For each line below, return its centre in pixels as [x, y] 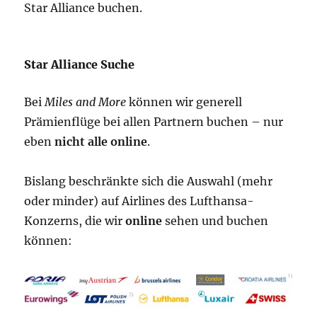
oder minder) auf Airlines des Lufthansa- [139, 201]
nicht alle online [101, 142]
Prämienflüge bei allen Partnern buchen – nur [154, 122]
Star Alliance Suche [80, 65]
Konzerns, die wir [75, 221]
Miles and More [86, 102]
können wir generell [184, 102]
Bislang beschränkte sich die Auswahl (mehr [149, 181]
